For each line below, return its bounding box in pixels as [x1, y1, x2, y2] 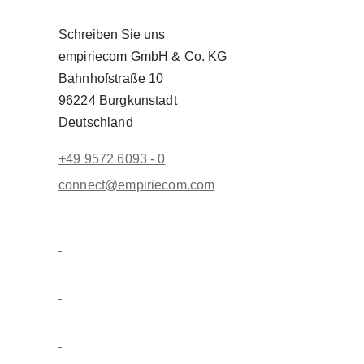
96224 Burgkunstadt [58, 93, 177, 108]
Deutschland [58, 115, 133, 130]
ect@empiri [87, 178, 155, 193]
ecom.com [154, 178, 215, 193]
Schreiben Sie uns [58, 28, 165, 42]
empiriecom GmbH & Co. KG [58, 50, 227, 64]
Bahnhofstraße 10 [58, 71, 164, 86]
